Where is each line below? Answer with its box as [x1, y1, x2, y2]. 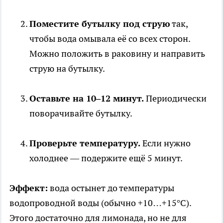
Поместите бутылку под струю [29, 18, 170, 30]
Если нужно [140, 137, 191, 149]
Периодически [144, 93, 207, 105]
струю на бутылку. [29, 63, 105, 75]
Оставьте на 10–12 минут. [29, 93, 144, 105]
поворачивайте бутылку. [29, 108, 132, 119]
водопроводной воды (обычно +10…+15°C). [9, 197, 191, 209]
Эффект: [9, 182, 48, 194]
